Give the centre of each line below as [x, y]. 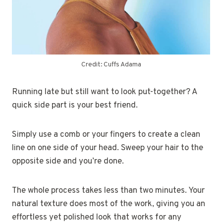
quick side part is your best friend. [75, 105]
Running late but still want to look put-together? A [105, 92]
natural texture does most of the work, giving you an [109, 204]
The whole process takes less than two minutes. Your [108, 191]
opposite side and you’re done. [68, 161]
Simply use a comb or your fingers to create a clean [106, 135]
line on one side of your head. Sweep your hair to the [108, 148]
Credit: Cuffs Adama [111, 64]
